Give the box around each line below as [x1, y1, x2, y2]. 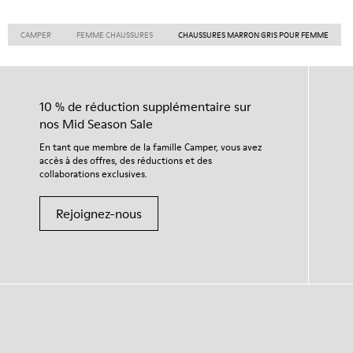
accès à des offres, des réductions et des [39, 154, 212, 167]
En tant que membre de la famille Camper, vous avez [39, 140, 262, 154]
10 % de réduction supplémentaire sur [39, 98, 251, 115]
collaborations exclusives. [39, 167, 147, 180]
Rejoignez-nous [56, 205, 142, 222]
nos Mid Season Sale [39, 115, 153, 132]
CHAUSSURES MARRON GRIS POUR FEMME [178, 29, 329, 40]
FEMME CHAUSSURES [76, 29, 153, 40]
